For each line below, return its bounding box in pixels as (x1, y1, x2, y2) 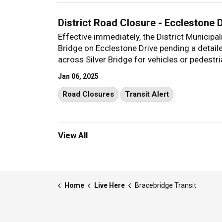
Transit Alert (125, 89, 169, 99)
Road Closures (62, 89, 114, 99)
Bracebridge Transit (134, 181, 196, 189)
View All (58, 130, 88, 140)
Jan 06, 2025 (58, 72, 99, 80)
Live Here (94, 181, 125, 189)
